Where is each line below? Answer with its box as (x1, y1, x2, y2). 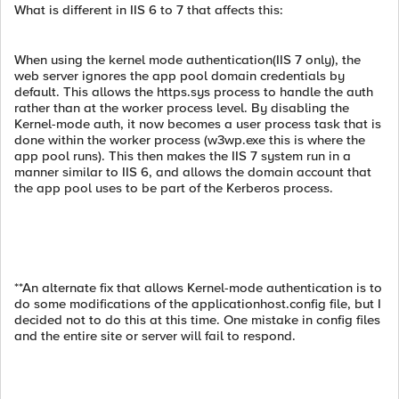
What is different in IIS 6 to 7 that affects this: (14, 2, 283, 18)
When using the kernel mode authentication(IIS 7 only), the (14, 52, 361, 68)
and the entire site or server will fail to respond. (14, 328, 296, 344)
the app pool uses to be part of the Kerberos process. (14, 180, 333, 196)
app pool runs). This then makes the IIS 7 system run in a (14, 148, 351, 164)
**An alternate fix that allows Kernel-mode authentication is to (14, 280, 382, 296)
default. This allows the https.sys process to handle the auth (14, 84, 373, 100)
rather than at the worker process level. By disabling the (14, 100, 349, 116)
